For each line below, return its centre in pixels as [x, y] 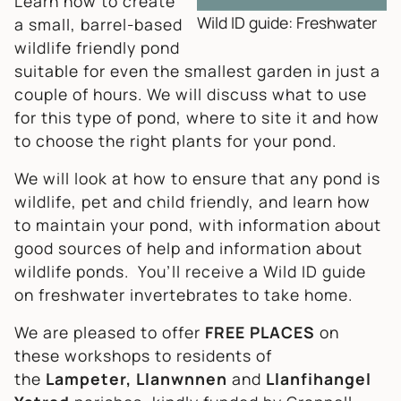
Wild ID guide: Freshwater [287, 22]
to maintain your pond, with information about [198, 224]
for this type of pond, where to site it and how [197, 117]
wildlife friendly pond [97, 47]
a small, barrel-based [98, 24]
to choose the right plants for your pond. [175, 140]
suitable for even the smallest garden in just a [197, 70]
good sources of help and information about [188, 247]
